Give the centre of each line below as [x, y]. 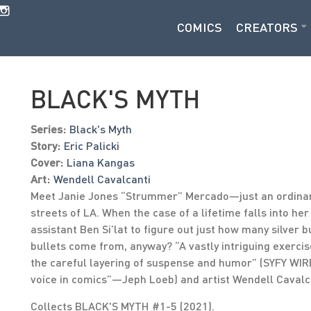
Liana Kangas [101, 162]
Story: [45, 145]
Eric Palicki [92, 145]
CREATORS [267, 27]
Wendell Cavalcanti [102, 179]
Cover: [47, 162]
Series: [48, 129]
